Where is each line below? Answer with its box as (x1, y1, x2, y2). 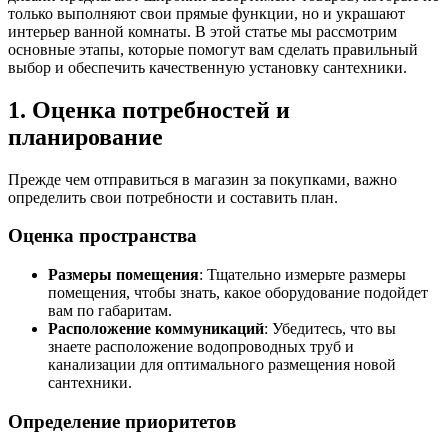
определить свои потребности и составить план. (8, 188, 338, 206)
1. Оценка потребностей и (8, 96, 290, 123)
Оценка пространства (8, 225, 197, 247)
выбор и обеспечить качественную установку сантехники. (8, 58, 407, 76)
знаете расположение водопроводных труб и (48, 338, 354, 356)
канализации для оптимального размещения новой (48, 356, 396, 374)
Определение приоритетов (8, 410, 236, 432)
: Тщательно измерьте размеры (199, 266, 406, 284)
